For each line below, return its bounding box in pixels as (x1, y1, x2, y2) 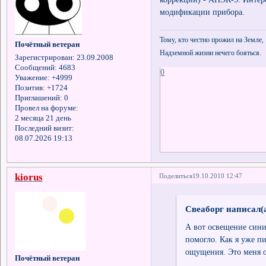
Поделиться (159, 172, 193, 179)
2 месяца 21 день (14, 114, 71, 123)
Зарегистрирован (14, 53, 72, 62)
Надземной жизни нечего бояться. (160, 48, 262, 57)
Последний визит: (14, 124, 74, 133)
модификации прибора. (160, 7, 245, 17)
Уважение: (14, 74, 50, 83)
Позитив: (14, 84, 45, 93)
